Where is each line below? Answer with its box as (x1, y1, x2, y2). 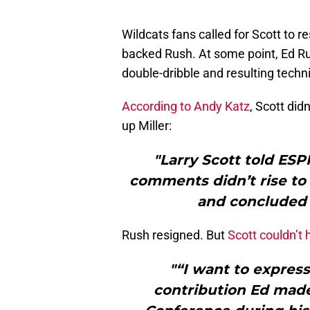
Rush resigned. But (122, 227, 228, 242)
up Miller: (122, 118, 172, 133)
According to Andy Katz (122, 98, 250, 113)
